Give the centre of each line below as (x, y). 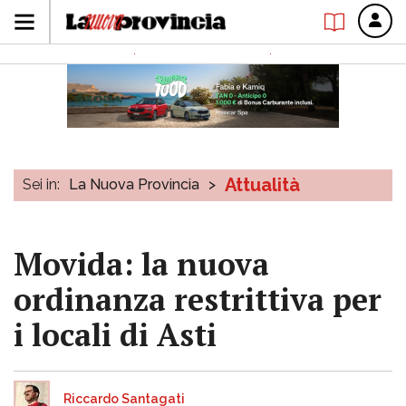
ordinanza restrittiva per (198, 300)
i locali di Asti (115, 335)
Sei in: (41, 184)
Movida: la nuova (141, 264)
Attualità (262, 185)
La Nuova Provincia (134, 184)
